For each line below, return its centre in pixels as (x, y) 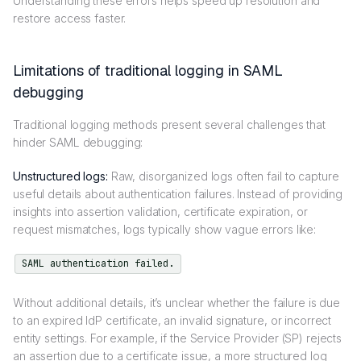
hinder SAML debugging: (78, 142)
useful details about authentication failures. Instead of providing (178, 194)
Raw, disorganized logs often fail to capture (225, 176)
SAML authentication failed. (98, 263)
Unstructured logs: (62, 176)
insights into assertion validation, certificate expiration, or (160, 212)
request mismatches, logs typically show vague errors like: (166, 229)
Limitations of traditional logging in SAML (148, 71)
